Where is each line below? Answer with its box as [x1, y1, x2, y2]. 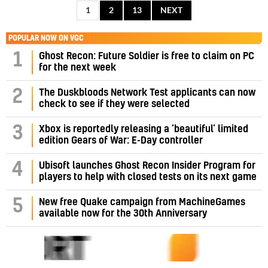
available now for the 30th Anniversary [39, 208, 207, 218]
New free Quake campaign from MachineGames [39, 197, 245, 207]
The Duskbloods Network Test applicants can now [39, 87, 255, 98]
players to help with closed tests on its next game [39, 172, 257, 182]
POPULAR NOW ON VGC [8, 34, 84, 42]
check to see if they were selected [39, 99, 190, 109]
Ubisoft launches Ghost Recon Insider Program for [39, 160, 255, 170]
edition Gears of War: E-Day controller [39, 135, 203, 145]
